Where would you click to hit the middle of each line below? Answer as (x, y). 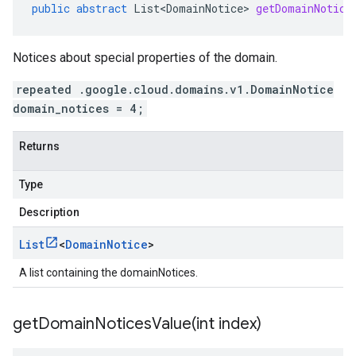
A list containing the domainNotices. (108, 273)
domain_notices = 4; (78, 108)
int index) (229, 324)
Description (49, 212)
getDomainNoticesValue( (104, 324)
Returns (39, 146)
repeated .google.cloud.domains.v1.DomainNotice (175, 89)
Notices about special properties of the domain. (145, 58)
